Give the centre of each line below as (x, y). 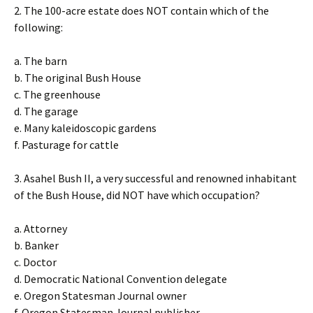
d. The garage (46, 111)
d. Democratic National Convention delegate (121, 279)
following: (38, 27)
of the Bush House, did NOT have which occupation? (137, 195)
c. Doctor (35, 262)
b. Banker (36, 245)
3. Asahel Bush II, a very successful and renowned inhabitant (155, 178)
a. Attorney (41, 228)
